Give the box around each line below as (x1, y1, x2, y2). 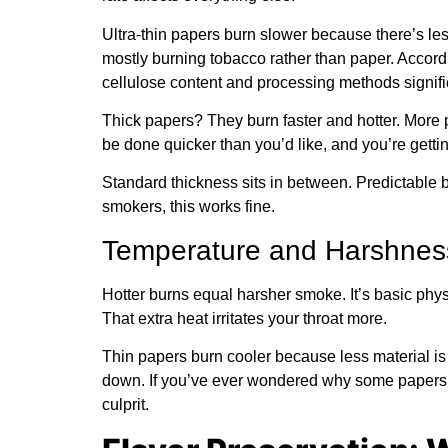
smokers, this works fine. (102, 198, 275, 216)
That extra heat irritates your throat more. (102, 309, 387, 327)
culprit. (102, 396, 149, 414)
